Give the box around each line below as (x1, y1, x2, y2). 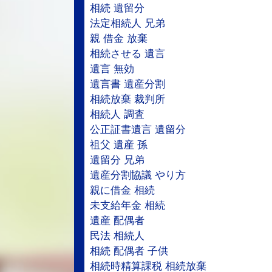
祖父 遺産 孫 (89, 139, 148, 151)
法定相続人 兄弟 (89, 18, 165, 29)
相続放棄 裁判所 (89, 93, 165, 105)
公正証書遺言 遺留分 (89, 124, 186, 135)
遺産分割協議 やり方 (89, 169, 186, 181)
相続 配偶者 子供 (89, 245, 168, 257)
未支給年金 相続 (89, 200, 165, 211)
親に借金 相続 (89, 185, 155, 196)
